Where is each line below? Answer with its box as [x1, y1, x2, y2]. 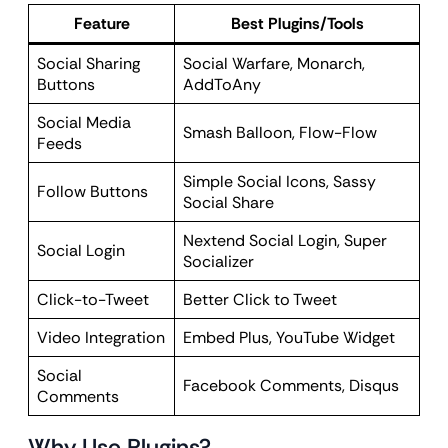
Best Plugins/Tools [230, 13, 364, 34]
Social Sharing [37, 53, 140, 74]
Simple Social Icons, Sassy [183, 171, 376, 192]
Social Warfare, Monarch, [183, 53, 365, 74]
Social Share [183, 192, 274, 213]
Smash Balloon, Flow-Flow [183, 122, 377, 143]
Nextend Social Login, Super [183, 230, 387, 251]
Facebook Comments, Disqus [183, 375, 399, 396]
